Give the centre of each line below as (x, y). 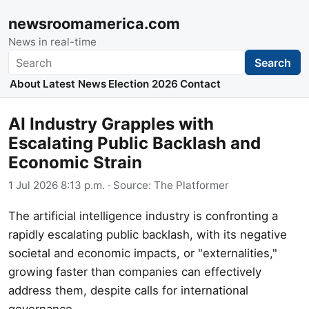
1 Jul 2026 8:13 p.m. (57, 185)
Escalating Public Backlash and (134, 143)
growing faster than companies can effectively (135, 271)
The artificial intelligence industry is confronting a (143, 216)
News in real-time (52, 42)
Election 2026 (143, 84)
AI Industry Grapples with (111, 124)
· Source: (129, 185)
